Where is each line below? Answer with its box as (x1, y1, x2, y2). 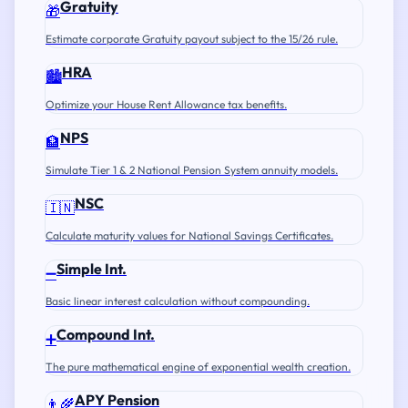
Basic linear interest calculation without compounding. (46, 294, 310, 308)
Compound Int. (56, 325, 155, 343)
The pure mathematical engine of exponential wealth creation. (46, 360, 351, 373)
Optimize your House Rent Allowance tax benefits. (46, 97, 287, 111)
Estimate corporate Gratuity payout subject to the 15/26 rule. (46, 32, 338, 46)
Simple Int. (56, 260, 127, 278)
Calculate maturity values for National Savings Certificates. (46, 229, 333, 242)
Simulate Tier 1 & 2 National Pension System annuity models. (46, 163, 338, 177)
